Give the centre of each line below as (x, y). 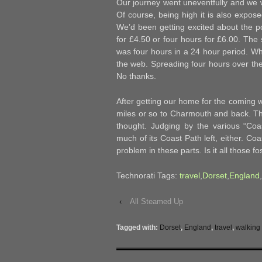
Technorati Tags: (148, 176)
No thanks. (136, 76)
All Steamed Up (156, 202)
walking (248, 228)
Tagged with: (138, 228)
